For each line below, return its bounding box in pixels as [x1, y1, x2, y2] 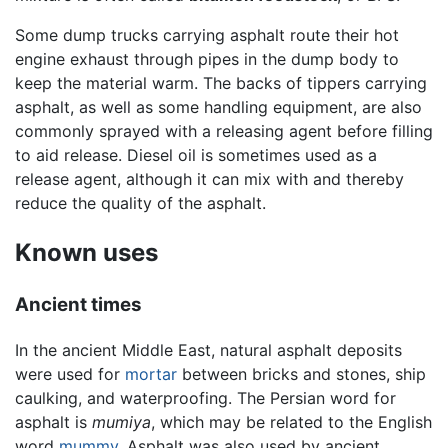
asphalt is [15, 411, 92, 432]
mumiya [92, 411, 151, 432]
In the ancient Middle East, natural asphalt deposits [15, 339, 402, 360]
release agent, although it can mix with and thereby [15, 169, 404, 190]
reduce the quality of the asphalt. [15, 193, 266, 214]
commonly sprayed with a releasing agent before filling [15, 121, 433, 142]
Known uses [15, 237, 158, 267]
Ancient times [15, 292, 142, 316]
